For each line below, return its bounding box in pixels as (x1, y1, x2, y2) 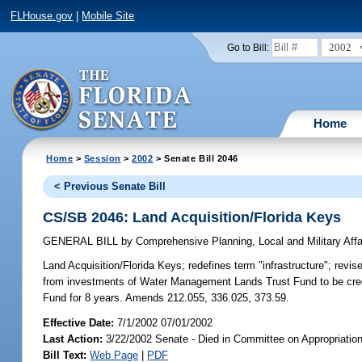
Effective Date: (43, 316, 118, 329)
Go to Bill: (226, 42, 269, 53)
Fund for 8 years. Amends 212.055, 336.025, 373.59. (43, 292, 290, 305)
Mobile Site (82, 10, 135, 23)
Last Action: (43, 332, 103, 345)
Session (83, 153, 121, 163)
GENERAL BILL (43, 235, 122, 248)
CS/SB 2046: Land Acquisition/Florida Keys (43, 208, 342, 225)
